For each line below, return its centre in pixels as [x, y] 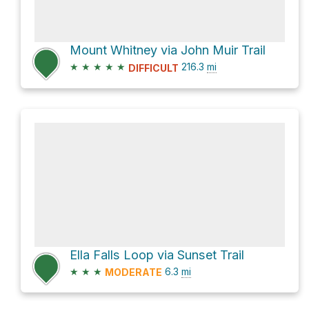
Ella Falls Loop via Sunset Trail [157, 255]
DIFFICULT [153, 68]
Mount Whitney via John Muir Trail [168, 50]
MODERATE [133, 272]
